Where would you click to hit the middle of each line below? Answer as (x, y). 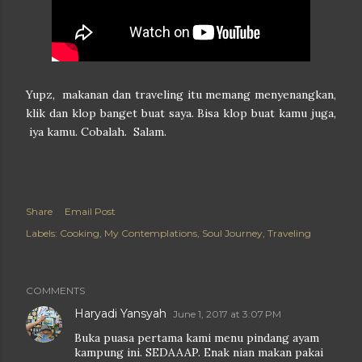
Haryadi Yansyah (120, 314)
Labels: (42, 233)
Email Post (90, 211)
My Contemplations (151, 233)
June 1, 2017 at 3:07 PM (227, 314)
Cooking (80, 233)
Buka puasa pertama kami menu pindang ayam (197, 338)
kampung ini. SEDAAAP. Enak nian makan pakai (199, 352)
